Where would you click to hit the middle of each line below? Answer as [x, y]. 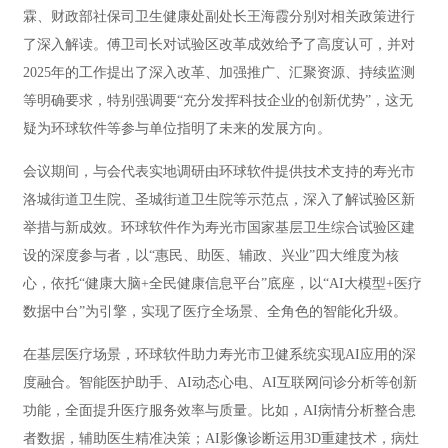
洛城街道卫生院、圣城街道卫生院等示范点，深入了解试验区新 [219, 200]
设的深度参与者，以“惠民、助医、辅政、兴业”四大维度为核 [211, 256]
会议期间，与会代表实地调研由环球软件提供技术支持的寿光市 [219, 172]
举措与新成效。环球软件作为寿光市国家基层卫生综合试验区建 [219, 228]
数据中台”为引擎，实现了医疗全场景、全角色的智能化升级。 [215, 312]
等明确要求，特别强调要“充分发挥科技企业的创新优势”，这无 [218, 101]
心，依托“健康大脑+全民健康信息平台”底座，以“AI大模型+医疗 [222, 284]
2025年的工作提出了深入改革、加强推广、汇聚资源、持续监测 [219, 73]
